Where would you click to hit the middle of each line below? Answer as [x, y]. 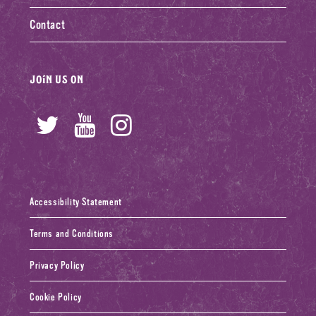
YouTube [131, 126]
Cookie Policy [56, 297]
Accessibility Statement [76, 202]
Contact [48, 25]
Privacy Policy [57, 266]
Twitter [90, 126]
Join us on [57, 79]
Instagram [177, 126]
